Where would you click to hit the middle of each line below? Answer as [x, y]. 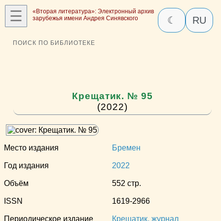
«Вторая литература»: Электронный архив [93, 11]
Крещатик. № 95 [112, 96]
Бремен [126, 148]
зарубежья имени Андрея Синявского [85, 18]
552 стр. [127, 184]
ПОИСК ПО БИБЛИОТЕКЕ [54, 43]
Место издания [31, 148]
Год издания [26, 166]
